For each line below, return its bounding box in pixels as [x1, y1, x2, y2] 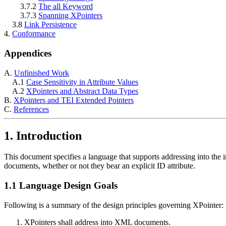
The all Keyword [38, 2, 93, 11]
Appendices [4, 47, 51, 59]
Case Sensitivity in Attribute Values [26, 77, 138, 86]
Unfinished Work [14, 68, 69, 77]
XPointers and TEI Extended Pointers [14, 95, 134, 104]
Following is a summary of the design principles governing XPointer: [4, 200, 223, 209]
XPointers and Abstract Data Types [26, 86, 138, 95]
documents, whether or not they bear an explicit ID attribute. [4, 161, 195, 171]
